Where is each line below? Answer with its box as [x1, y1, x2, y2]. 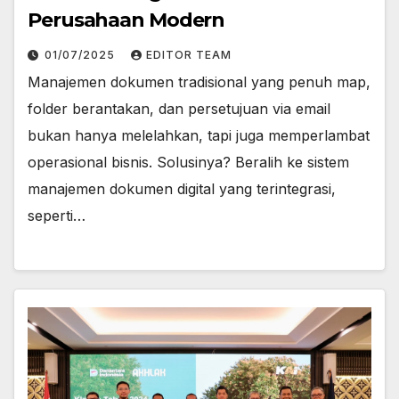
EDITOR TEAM [146, 47, 232, 61]
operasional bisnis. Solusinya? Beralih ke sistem [28, 152, 349, 171]
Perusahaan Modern [28, 7, 225, 32]
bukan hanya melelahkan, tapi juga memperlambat [28, 126, 370, 144]
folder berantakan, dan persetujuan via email [28, 99, 330, 118]
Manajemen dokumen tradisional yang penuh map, [28, 72, 370, 91]
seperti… [28, 206, 85, 224]
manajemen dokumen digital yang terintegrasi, [28, 179, 336, 198]
